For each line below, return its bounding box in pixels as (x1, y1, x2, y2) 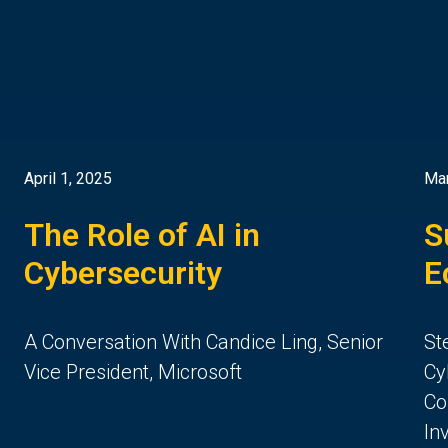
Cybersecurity (24, 253, 222, 292)
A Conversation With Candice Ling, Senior (24, 329, 383, 354)
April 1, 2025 (24, 168, 112, 188)
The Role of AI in (24, 215, 260, 254)
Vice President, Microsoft (24, 359, 242, 384)
